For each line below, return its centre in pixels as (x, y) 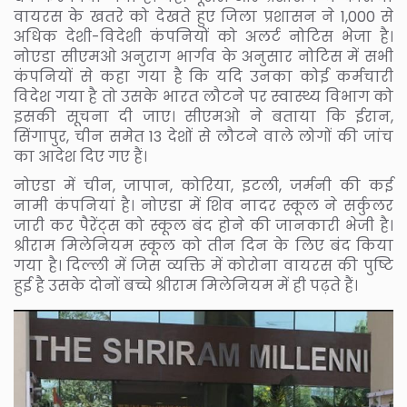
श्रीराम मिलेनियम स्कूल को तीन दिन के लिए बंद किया (203, 245)
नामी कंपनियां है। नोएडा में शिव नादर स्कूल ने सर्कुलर (203, 205)
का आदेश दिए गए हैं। (80, 156)
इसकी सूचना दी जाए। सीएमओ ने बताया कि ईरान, (203, 116)
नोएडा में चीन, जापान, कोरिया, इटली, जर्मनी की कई (203, 185)
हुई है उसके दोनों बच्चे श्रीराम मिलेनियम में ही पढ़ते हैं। (186, 285)
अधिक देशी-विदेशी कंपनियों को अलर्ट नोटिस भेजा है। (203, 36)
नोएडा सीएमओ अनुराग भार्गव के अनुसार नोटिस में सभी (203, 56)
